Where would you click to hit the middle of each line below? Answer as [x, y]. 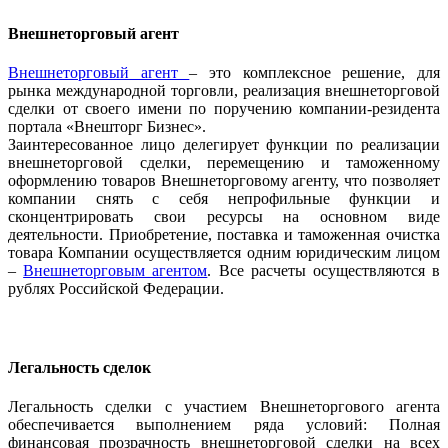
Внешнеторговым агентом [115, 271]
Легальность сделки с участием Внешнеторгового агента [224, 406]
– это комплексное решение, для [315, 73]
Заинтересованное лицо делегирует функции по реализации [224, 145]
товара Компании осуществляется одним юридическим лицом [224, 253]
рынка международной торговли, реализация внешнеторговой [224, 91]
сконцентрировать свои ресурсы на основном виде [224, 217]
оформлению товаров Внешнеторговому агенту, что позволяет [224, 181]
